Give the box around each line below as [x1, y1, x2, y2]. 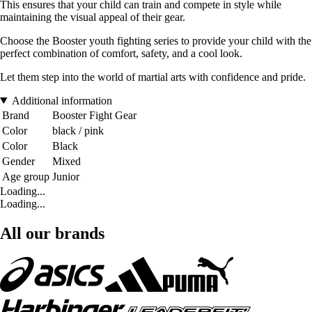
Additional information [11, 94, 112, 107]
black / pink [52, 124, 104, 136]
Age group [2, 170, 49, 182]
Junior [52, 170, 79, 182]
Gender [2, 155, 35, 167]
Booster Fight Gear [52, 109, 136, 121]
